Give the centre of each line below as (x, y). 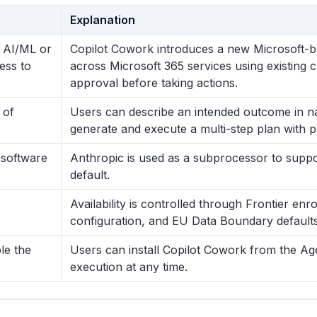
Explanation (103, 20)
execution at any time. (129, 267)
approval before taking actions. (154, 83)
